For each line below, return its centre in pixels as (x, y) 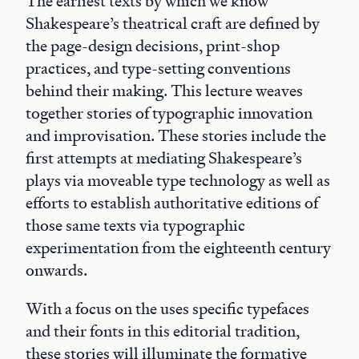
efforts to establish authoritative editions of (172, 203)
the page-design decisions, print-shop (153, 46)
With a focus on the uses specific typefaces (167, 309)
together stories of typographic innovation (169, 113)
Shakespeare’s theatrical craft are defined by (173, 23)
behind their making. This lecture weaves (164, 91)
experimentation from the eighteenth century (178, 248)
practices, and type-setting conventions (158, 68)
